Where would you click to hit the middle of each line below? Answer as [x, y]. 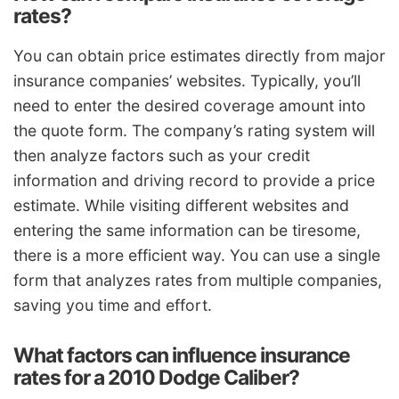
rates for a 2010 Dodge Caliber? [156, 377]
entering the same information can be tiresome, [187, 230]
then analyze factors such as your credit [162, 155]
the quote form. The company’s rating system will [194, 130]
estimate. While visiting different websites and [181, 205]
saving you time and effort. [113, 305]
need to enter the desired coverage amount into [190, 105]
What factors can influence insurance [182, 355]
